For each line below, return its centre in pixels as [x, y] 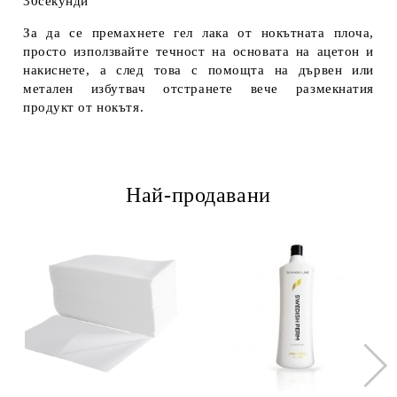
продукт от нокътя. [84, 107]
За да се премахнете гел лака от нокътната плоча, [198, 33]
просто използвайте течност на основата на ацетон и [198, 51]
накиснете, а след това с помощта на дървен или [198, 70]
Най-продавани [198, 195]
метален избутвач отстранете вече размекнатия [198, 89]
